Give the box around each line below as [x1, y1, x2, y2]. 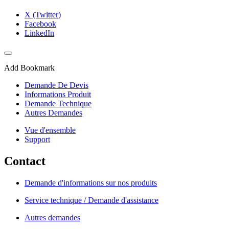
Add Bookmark [4, 63, 55, 73]
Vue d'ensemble [25, 126, 76, 135]
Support [25, 135, 50, 144]
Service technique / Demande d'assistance [25, 196, 158, 204]
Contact [4, 154, 45, 168]
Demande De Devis [25, 81, 88, 90]
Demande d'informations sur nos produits [25, 178, 157, 187]
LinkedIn [25, 29, 54, 38]
